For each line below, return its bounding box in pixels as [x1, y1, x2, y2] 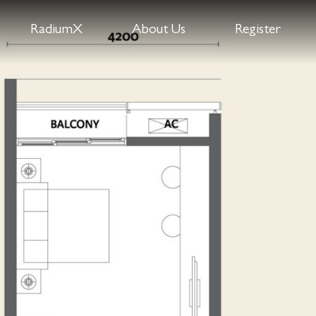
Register [235, 23, 281, 37]
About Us [132, 23, 186, 37]
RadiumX [30, 23, 83, 37]
